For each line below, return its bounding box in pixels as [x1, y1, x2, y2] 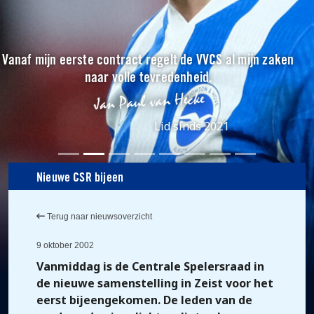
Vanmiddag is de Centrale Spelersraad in [36, 259, 264, 274]
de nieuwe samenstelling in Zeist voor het [36, 275, 273, 291]
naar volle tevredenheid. [84, 71, 212, 86]
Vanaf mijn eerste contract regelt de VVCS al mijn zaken [2, 53, 294, 68]
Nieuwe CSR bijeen [36, 172, 124, 185]
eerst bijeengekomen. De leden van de [36, 292, 252, 308]
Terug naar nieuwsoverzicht [45, 212, 152, 221]
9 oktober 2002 [36, 240, 94, 250]
